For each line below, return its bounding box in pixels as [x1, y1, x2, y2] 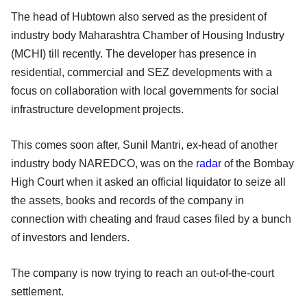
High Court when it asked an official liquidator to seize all [11, 175, 286, 188]
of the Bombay [221, 157, 294, 169]
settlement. [11, 285, 64, 297]
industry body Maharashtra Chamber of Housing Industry [11, 29, 284, 41]
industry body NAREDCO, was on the [11, 157, 196, 169]
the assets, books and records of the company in [11, 194, 244, 206]
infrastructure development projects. [11, 103, 184, 115]
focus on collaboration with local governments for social [11, 84, 279, 97]
